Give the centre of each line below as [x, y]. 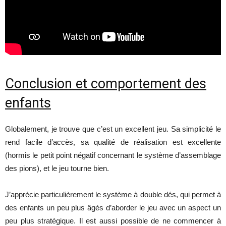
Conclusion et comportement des [106, 83]
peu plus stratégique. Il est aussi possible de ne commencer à [113, 220]
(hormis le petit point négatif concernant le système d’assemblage [113, 155]
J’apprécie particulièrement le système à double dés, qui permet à [113, 194]
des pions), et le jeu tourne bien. [57, 168]
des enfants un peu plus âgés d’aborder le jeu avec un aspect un [113, 207]
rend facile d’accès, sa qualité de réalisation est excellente [113, 142]
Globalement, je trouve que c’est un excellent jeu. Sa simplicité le [113, 129]
